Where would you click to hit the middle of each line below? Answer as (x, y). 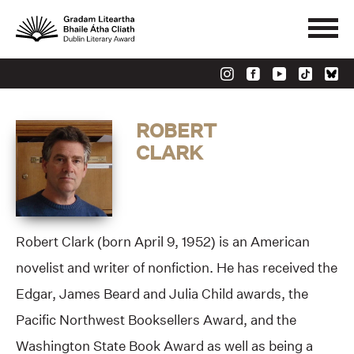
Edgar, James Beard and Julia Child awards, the (162, 294)
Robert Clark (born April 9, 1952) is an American (163, 242)
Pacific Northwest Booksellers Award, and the (156, 320)
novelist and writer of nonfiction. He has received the (177, 268)
